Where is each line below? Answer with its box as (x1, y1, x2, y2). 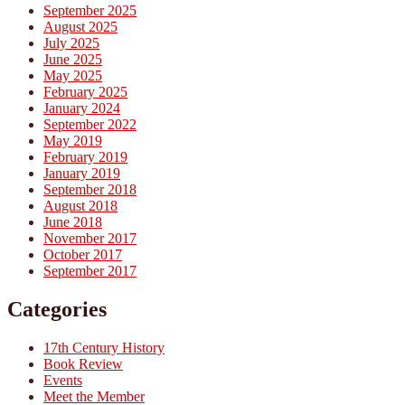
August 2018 (43, 198, 118, 214)
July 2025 (43, 35, 99, 52)
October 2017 (43, 247, 122, 263)
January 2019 (43, 165, 120, 182)
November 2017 (43, 231, 137, 247)
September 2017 (43, 263, 137, 279)
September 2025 (43, 3, 137, 19)
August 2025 (43, 19, 118, 35)
